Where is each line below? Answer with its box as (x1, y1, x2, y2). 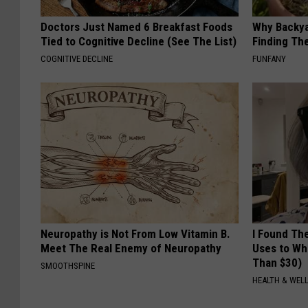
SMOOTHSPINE (41, 260, 95, 271)
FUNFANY (252, 53, 287, 64)
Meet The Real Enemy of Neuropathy (41, 241, 221, 255)
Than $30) (252, 255, 302, 269)
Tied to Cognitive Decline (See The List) (41, 34, 236, 48)
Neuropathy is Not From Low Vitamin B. (41, 226, 230, 241)
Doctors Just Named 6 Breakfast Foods (41, 19, 232, 34)
